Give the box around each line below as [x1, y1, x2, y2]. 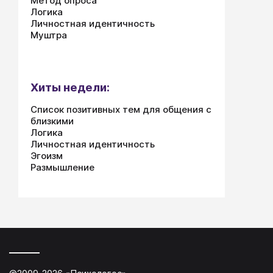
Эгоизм [30, 150, 63, 161]
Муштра [30, 29, 67, 41]
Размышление [30, 161, 94, 173]
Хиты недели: [30, 80, 110, 94]
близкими [30, 115, 74, 127]
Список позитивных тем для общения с [30, 104, 211, 115]
